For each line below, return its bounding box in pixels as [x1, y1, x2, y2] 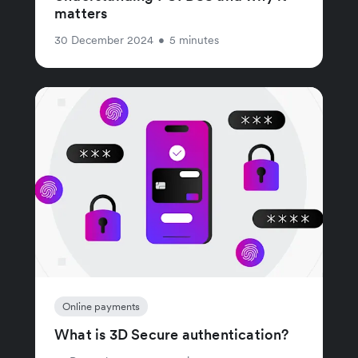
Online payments [62, 300, 140, 314]
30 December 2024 [54, 33, 153, 48]
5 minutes [169, 33, 219, 48]
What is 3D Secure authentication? [54, 325, 289, 344]
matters [54, 4, 108, 23]
